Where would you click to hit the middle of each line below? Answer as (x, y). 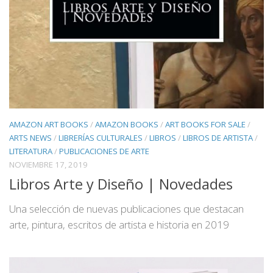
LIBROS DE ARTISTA (218, 137)
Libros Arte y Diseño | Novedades (121, 184)
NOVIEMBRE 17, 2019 (48, 164)
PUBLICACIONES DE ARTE (104, 151)
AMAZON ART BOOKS (49, 124)
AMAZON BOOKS (127, 124)
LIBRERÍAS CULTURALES (101, 137)
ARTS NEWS (30, 137)
